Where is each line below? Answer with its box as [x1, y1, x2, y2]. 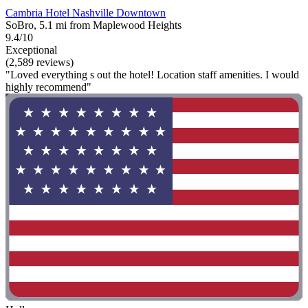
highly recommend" [5, 80, 91, 93]
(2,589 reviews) [5, 56, 74, 68]
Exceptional [5, 43, 57, 56]
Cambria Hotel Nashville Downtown [5, 6, 166, 19]
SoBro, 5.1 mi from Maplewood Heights [5, 19, 181, 31]
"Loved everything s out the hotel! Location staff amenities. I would [5, 68, 299, 80]
